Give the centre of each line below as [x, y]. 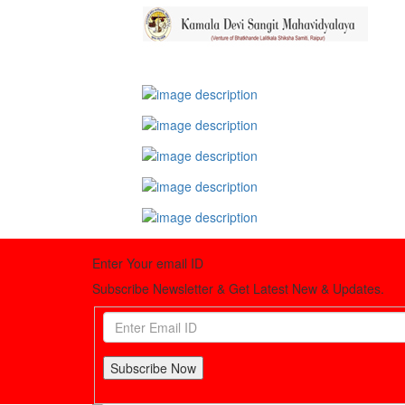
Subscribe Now [153, 368]
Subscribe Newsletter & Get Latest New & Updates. [238, 289]
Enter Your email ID [148, 264]
